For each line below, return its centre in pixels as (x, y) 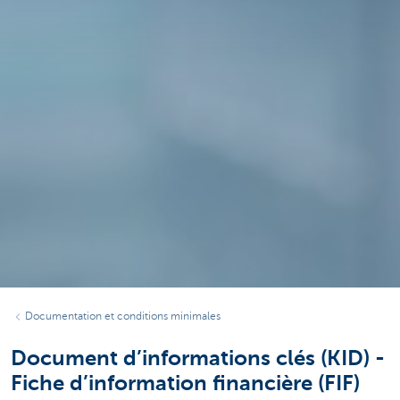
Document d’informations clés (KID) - (198, 358)
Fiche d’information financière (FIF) (185, 383)
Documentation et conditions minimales (123, 317)
